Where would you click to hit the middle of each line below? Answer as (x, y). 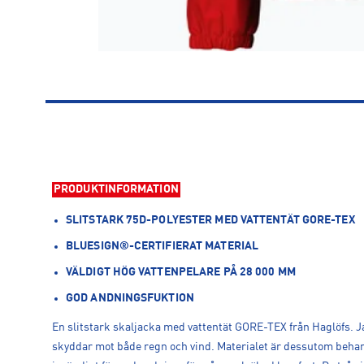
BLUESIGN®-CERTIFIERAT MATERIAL (162, 246)
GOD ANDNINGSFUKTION (130, 298)
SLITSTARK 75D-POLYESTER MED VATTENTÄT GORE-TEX (210, 220)
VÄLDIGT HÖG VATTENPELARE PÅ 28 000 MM (181, 272)
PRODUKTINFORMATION (116, 189)
